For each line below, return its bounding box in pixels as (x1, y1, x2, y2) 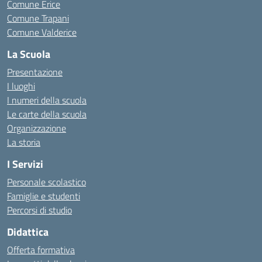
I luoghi (7, 79, 35, 93)
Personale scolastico (7, 175, 86, 189)
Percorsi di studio (7, 203, 72, 217)
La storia (7, 135, 40, 149)
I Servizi (7, 156, 43, 172)
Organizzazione (7, 121, 66, 135)
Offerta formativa (7, 243, 75, 257)
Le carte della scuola (7, 107, 87, 121)
